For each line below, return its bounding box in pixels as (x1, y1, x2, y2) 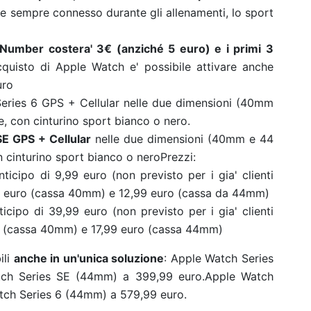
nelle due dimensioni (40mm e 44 (91, 132, 274, 146)
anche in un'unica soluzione (13, 251, 165, 265)
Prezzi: (160, 150, 196, 164)
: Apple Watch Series (164, 251, 274, 265)
